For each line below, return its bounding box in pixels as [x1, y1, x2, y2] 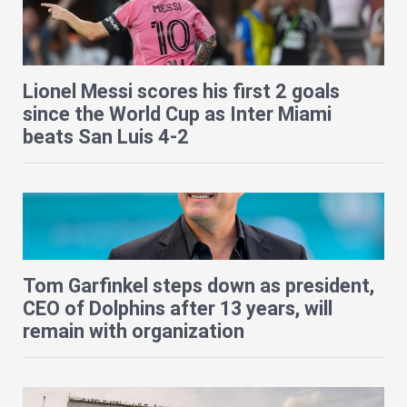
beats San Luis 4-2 [23, 124, 189, 150]
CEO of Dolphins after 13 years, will [23, 296, 333, 322]
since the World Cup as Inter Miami [23, 102, 332, 127]
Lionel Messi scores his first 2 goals [23, 79, 340, 104]
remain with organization [23, 319, 244, 344]
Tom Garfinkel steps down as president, [23, 273, 374, 299]
